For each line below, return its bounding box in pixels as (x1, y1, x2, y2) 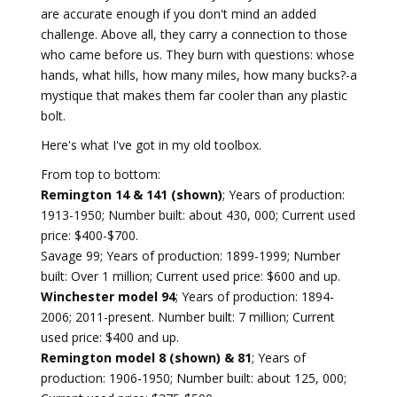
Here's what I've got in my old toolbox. (41, 136, 261, 153)
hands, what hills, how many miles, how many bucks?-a (41, 66, 357, 83)
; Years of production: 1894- (175, 288, 334, 305)
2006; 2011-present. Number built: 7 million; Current (41, 308, 335, 325)
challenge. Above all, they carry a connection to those (41, 26, 347, 43)
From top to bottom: (41, 166, 160, 183)
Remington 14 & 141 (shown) (41, 186, 222, 203)
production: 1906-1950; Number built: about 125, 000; (41, 370, 346, 386)
